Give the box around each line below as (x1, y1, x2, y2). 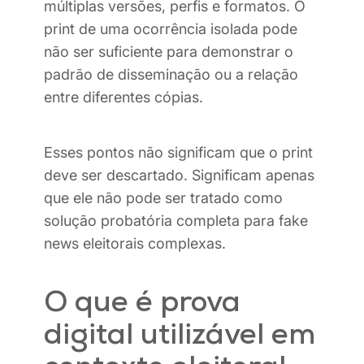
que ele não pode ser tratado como (44, 189, 283, 207)
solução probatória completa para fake (44, 212, 308, 230)
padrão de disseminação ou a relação (44, 66, 298, 84)
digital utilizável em (44, 322, 315, 352)
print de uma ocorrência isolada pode (44, 20, 297, 38)
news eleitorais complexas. (44, 235, 226, 253)
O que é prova (44, 289, 240, 319)
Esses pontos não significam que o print (44, 144, 313, 162)
